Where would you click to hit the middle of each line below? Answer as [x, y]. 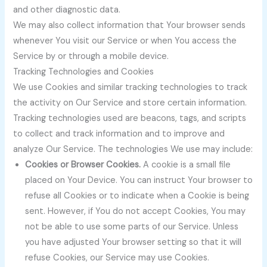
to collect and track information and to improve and [119, 134]
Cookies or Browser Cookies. [83, 165]
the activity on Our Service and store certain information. [130, 103]
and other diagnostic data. [67, 10]
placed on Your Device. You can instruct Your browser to [139, 181]
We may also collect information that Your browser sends [130, 26]
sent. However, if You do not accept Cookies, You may [136, 212]
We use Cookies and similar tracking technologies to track [131, 88]
